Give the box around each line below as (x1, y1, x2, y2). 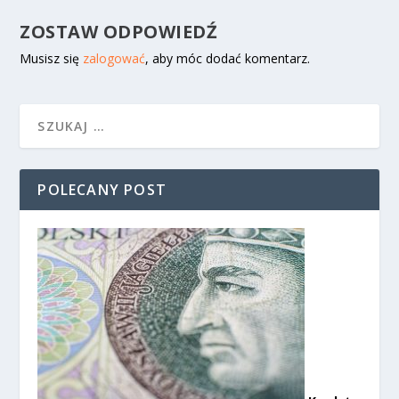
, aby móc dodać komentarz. (145, 49, 311, 67)
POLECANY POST (37, 179, 167, 199)
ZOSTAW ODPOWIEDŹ (20, 19, 218, 44)
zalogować (83, 49, 146, 67)
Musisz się (20, 49, 84, 67)
